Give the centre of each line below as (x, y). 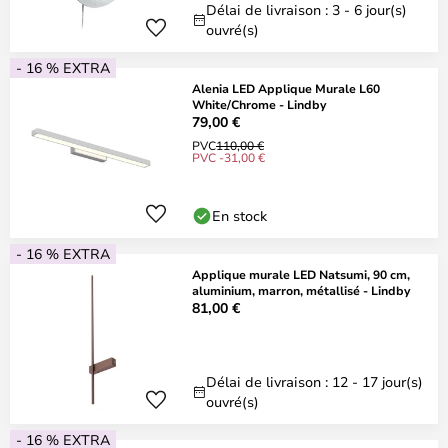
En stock (239, 215)
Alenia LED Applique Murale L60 (286, 88)
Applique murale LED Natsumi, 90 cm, (301, 274)
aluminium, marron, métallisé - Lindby (301, 290)
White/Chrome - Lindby (259, 104)
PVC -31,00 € (228, 157)
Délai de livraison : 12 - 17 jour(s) (314, 381)
